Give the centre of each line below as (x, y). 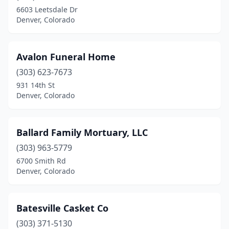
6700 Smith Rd (41, 161)
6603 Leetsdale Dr (47, 9)
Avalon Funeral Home (66, 57)
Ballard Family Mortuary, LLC (82, 132)
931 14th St (36, 85)
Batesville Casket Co (62, 208)
